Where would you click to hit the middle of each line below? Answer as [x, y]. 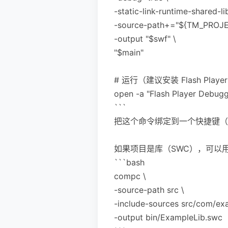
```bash [129, 162]
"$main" [129, 52]
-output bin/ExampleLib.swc [168, 217]
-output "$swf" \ [145, 38]
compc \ [130, 176]
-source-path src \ [149, 190]
